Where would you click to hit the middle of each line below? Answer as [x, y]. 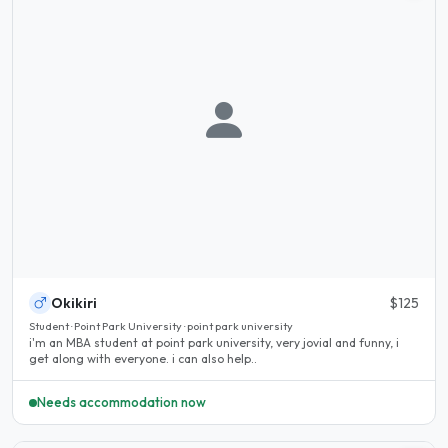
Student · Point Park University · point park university [161, 325]
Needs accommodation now [121, 402]
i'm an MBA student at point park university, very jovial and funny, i [214, 342]
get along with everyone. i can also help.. [143, 358]
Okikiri [74, 302]
